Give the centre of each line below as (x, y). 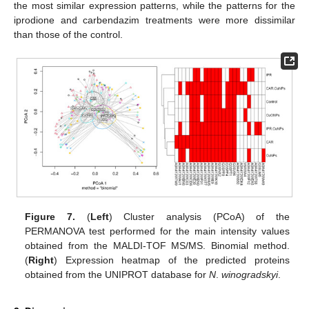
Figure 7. (50, 216)
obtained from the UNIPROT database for (117, 274)
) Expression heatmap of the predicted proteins (172, 260)
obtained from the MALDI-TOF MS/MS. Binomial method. (157, 245)
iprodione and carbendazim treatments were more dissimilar (154, 20)
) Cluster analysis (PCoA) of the (199, 216)
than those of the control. (68, 35)
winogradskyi (250, 274)
